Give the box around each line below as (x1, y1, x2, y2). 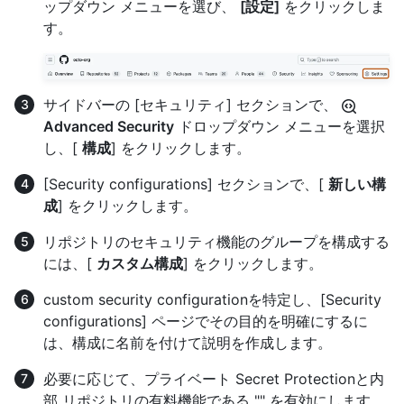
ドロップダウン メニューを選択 (174, 116, 385, 135)
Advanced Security (43, 116, 174, 135)
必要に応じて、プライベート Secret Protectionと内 (43, 369, 384, 388)
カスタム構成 (96, 253, 183, 272)
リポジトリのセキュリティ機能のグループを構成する (43, 232, 390, 251)
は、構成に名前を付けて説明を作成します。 (43, 333, 332, 352)
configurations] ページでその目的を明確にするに (43, 311, 368, 330)
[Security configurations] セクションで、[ (43, 174, 328, 193)
